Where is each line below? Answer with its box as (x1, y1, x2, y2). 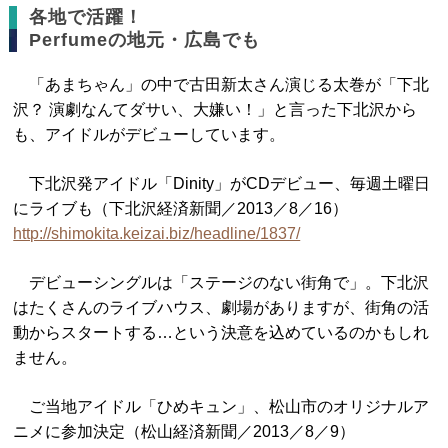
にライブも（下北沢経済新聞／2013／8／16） (13, 200, 349, 217)
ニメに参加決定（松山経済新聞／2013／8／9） (13, 423, 356, 440)
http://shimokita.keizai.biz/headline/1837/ (13, 225, 301, 242)
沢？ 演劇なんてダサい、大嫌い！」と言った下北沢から (13, 101, 418, 118)
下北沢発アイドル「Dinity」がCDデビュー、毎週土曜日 (13, 175, 431, 192)
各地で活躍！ (29, 7, 144, 27)
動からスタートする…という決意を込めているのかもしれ (13, 324, 430, 341)
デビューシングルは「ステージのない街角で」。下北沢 (13, 274, 430, 291)
